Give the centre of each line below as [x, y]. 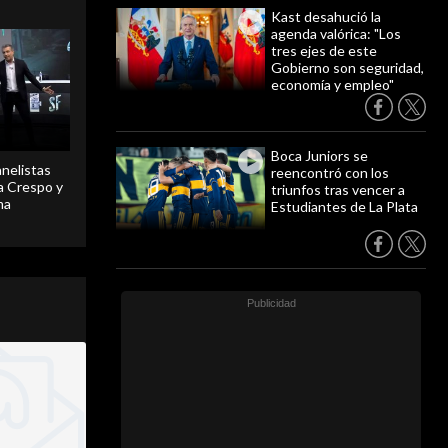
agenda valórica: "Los [336, 33]
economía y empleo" [332, 84]
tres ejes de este [324, 50]
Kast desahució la [326, 16]
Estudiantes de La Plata [344, 206]
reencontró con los [330, 172]
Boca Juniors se [319, 155]
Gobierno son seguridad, [347, 67]
